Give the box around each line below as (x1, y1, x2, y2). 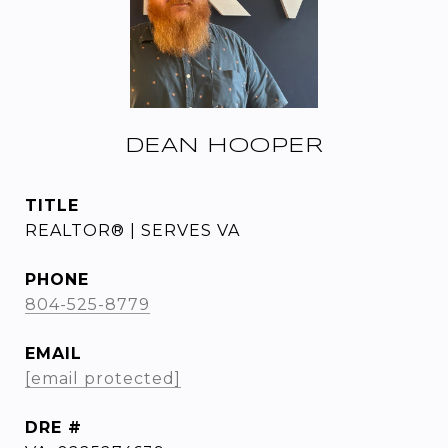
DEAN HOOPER (124, 136, 324, 156)
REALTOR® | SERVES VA (25, 221, 240, 240)
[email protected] (25, 369, 181, 388)
